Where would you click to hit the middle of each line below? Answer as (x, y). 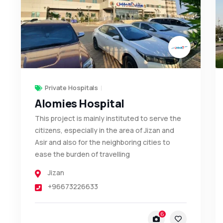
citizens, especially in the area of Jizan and (104, 130)
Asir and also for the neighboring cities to (102, 142)
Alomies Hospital (79, 103)
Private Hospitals (71, 87)
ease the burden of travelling (82, 154)
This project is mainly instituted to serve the (108, 118)
